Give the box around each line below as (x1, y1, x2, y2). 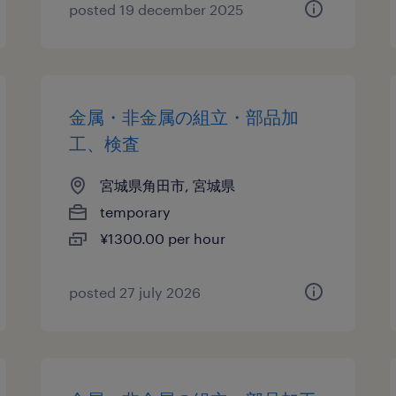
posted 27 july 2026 (69, 284, 202, 301)
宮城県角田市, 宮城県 (100, 177, 236, 194)
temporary (100, 203, 171, 220)
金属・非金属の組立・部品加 (69, 106, 300, 127)
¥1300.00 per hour (100, 230, 226, 247)
